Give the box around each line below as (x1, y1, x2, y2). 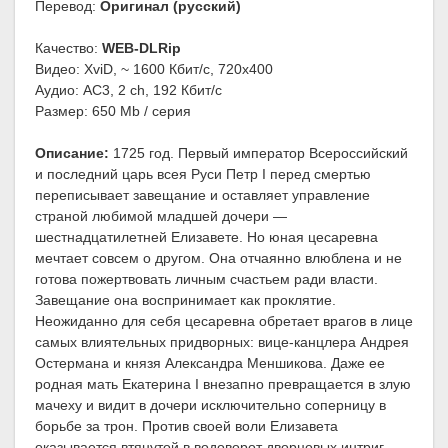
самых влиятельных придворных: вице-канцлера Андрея (35, 334, 409, 351)
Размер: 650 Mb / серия (35, 103, 191, 120)
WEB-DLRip (102, 40, 181, 57)
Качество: (35, 40, 102, 57)
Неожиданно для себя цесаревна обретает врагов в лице (35, 313, 413, 330)
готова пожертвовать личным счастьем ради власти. (35, 271, 378, 288)
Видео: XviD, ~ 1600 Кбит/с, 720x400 (35, 61, 273, 78)
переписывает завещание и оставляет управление (35, 187, 370, 204)
